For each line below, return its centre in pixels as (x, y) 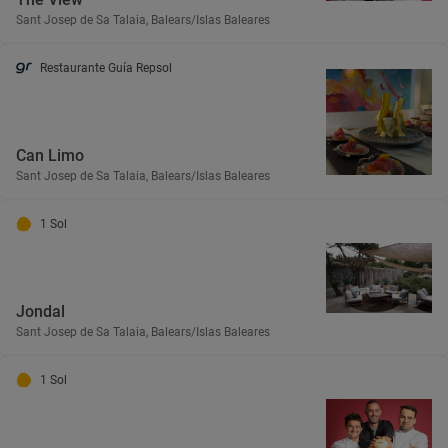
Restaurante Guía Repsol (106, 67)
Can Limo (50, 155)
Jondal (40, 311)
